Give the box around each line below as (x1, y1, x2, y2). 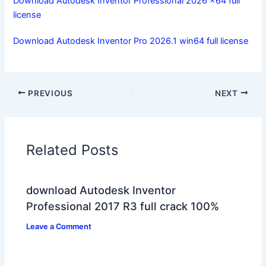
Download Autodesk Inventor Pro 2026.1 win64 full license (13, 35, 249, 46)
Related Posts (26, 141, 119, 159)
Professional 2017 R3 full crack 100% (26, 199, 220, 213)
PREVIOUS (26, 88, 73, 98)
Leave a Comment (26, 222, 92, 232)
